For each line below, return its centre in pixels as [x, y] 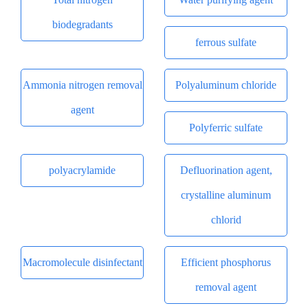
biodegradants [82, 24]
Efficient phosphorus [226, 262]
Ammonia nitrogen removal [82, 85]
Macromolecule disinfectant [82, 262]
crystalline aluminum [226, 195]
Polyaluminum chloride [226, 85]
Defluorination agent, [226, 170]
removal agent [226, 287]
